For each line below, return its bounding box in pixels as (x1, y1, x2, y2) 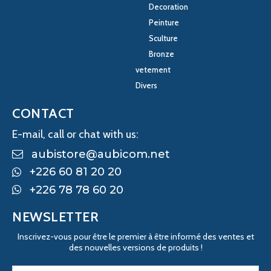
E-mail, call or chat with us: (12, 128, 139, 142)
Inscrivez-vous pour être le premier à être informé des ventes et (17, 230, 254, 242)
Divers (135, 80, 157, 91)
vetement (135, 65, 171, 75)
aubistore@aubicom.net (31, 148, 170, 162)
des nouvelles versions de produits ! (68, 241, 203, 253)
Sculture (149, 33, 178, 44)
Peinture (149, 18, 179, 28)
